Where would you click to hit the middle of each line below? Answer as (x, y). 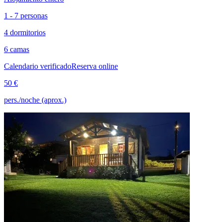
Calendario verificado (38, 66)
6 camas (17, 50)
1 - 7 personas (26, 16)
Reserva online (95, 66)
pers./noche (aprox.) (35, 100)
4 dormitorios (25, 33)
